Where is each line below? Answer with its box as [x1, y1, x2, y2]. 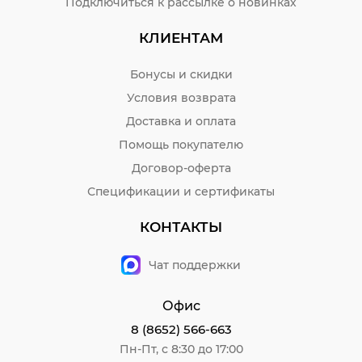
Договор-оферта [131, 161, 231, 176]
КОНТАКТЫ [140, 219, 222, 236]
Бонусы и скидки [129, 67, 233, 82]
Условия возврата [126, 90, 236, 106]
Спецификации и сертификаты [87, 184, 275, 200]
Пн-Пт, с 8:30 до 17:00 [119, 342, 243, 357]
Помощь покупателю [119, 137, 243, 153]
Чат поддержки [149, 258, 241, 273]
